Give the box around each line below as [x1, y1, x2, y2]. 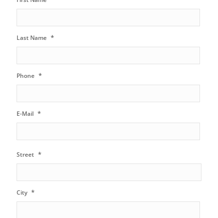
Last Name [16, 33, 47, 42]
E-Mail [16, 109, 34, 118]
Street [16, 150, 34, 159]
